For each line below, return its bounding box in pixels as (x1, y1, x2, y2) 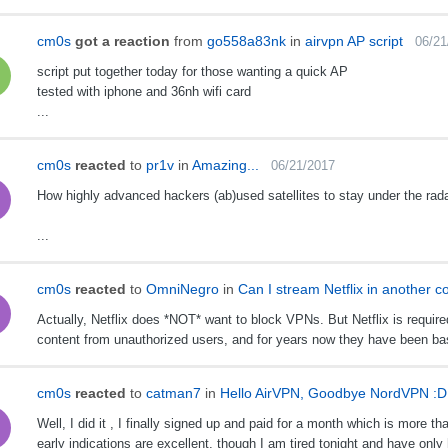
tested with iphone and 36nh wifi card (36, 84, 251, 100)
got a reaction (74, 33, 170, 50)
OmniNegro (145, 281, 219, 298)
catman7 (145, 385, 201, 402)
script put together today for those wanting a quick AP (36, 64, 348, 80)
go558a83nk (206, 33, 286, 50)
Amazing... (191, 157, 259, 174)
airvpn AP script (304, 33, 403, 50)
